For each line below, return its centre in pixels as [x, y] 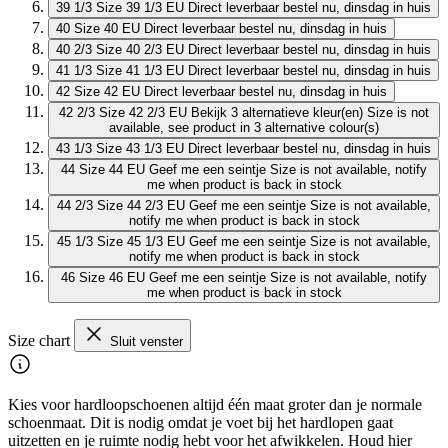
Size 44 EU [112, 169]
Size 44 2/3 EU [141, 205]
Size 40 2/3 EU [140, 49]
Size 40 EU [107, 28]
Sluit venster [146, 341]
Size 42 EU [107, 91]
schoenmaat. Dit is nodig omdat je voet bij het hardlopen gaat [200, 422]
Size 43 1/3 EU [140, 148]
